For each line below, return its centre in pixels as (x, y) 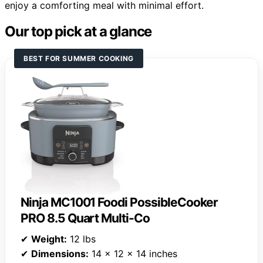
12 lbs (81, 239)
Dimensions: (60, 253)
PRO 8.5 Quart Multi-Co (85, 218)
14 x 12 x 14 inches (133, 253)
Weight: (49, 239)
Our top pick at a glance (78, 31)
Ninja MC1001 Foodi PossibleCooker (119, 202)
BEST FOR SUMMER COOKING (79, 58)
